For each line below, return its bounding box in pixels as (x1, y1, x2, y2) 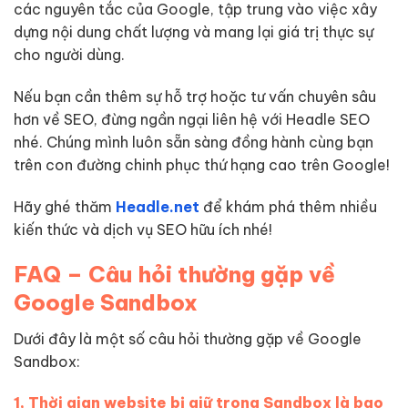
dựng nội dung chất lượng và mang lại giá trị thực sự (14, 23, 373, 42)
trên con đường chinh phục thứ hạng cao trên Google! (14, 156, 390, 175)
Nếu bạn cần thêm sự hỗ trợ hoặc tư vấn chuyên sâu (14, 87, 376, 107)
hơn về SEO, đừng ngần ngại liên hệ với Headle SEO (14, 110, 370, 129)
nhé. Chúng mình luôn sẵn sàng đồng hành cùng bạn (14, 133, 373, 152)
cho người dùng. (14, 46, 125, 65)
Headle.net (116, 197, 199, 216)
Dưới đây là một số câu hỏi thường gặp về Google (14, 329, 362, 348)
